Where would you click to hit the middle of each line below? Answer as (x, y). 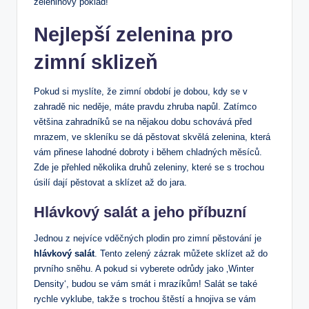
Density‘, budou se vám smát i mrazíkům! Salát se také (146, 283)
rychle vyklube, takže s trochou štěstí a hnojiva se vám (145, 299)
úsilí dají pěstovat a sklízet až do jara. (110, 182)
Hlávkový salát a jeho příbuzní (140, 212)
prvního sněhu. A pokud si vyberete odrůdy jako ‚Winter (144, 268)
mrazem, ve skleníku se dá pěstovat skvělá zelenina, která (152, 137)
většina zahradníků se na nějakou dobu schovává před (143, 121)
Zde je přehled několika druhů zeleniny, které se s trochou (149, 167)
